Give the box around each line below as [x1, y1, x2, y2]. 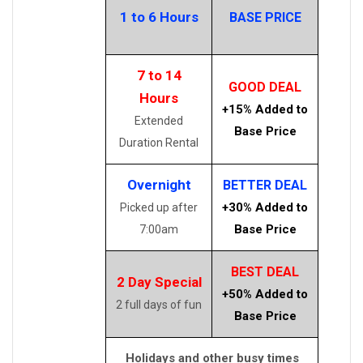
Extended [135, 113, 183, 127]
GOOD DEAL [228, 79, 301, 95]
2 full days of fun [116, 297, 202, 311]
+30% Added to [222, 199, 308, 215]
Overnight [126, 176, 191, 193]
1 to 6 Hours [119, 8, 199, 25]
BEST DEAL [231, 263, 299, 280]
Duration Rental [119, 135, 199, 149]
